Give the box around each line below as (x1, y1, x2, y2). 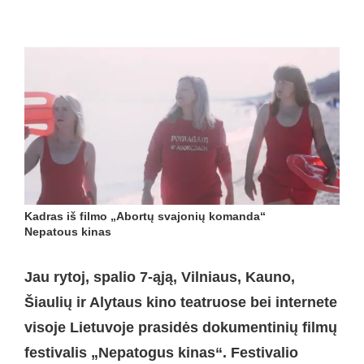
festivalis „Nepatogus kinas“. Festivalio (24, 344, 298, 362)
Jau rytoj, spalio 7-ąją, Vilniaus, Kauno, (24, 269, 295, 286)
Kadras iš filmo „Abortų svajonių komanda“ (24, 209, 266, 223)
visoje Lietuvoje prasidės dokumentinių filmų (24, 319, 337, 336)
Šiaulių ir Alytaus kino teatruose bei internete (24, 294, 337, 311)
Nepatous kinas (24, 224, 111, 238)
